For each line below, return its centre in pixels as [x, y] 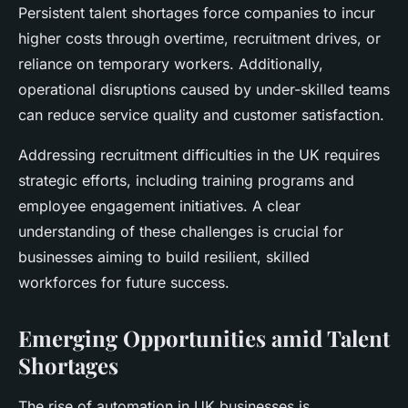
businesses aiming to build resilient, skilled [164, 257]
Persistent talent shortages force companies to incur [197, 13]
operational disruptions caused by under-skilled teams [204, 90]
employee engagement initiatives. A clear [159, 206]
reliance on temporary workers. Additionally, [171, 64]
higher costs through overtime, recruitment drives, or [199, 39]
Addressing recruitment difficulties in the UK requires [199, 155]
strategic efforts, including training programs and [186, 181]
